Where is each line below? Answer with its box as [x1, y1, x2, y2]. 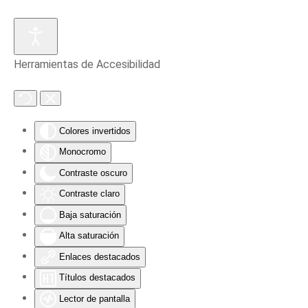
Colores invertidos [59, 126, 131, 136]
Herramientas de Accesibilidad [14, 58, 160, 71]
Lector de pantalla [59, 293, 130, 304]
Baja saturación [59, 209, 121, 220]
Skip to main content [31, 32, 138, 47]
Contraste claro [59, 188, 120, 199]
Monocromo [59, 146, 106, 157]
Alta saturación [59, 230, 119, 241]
